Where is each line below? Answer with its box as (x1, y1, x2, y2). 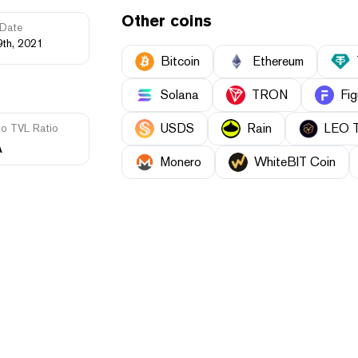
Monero (161, 154, 201, 170)
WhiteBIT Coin (254, 154, 336, 170)
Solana (161, 87, 199, 103)
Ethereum (253, 54, 304, 70)
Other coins (121, 11, 212, 31)
